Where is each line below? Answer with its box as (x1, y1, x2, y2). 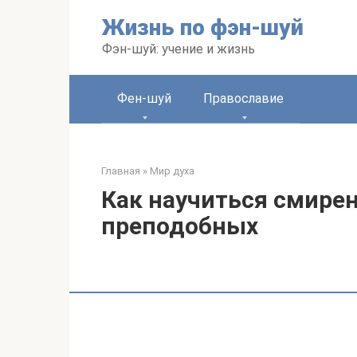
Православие (203, 91, 284, 106)
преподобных (101, 212, 258, 240)
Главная (101, 165, 140, 177)
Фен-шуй (117, 91, 171, 106)
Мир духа (150, 165, 194, 177)
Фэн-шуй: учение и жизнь (102, 41, 255, 57)
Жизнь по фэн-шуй (102, 14, 304, 41)
